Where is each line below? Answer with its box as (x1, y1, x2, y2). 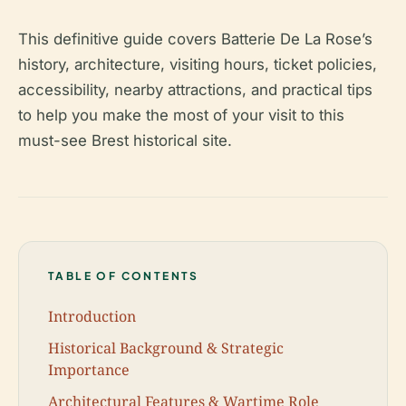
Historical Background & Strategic (48, 337, 284, 358)
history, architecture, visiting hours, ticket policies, (18, 55, 377, 73)
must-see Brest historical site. (18, 131, 232, 150)
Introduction (48, 305, 136, 326)
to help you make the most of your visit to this (18, 106, 344, 124)
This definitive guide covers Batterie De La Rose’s (18, 30, 372, 48)
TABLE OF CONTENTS (48, 269, 199, 283)
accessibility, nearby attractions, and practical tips (18, 81, 372, 99)
